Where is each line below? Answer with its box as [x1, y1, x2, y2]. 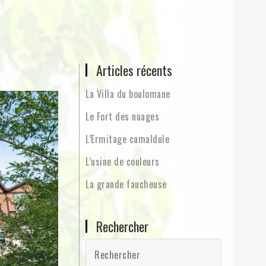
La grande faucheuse [85, 177, 167, 191]
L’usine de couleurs [85, 154, 160, 169]
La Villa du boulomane [85, 87, 170, 101]
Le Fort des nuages [85, 109, 160, 123]
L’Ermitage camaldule [85, 132, 170, 146]
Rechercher [96, 217, 149, 236]
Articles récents [96, 61, 173, 80]
